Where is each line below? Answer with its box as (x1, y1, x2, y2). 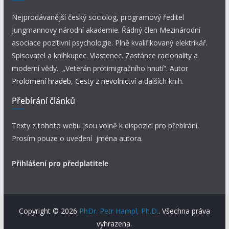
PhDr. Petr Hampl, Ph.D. (79, 206, 158, 216)
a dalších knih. (138, 76, 184, 86)
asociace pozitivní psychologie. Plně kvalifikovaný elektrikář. (11, 38, 208, 48)
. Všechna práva (158, 206, 210, 216)
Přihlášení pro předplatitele (11, 158, 108, 168)
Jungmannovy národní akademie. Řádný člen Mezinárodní (11, 25, 200, 35)
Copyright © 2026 (18, 206, 79, 216)
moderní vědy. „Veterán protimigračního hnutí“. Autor (11, 63, 188, 73)
